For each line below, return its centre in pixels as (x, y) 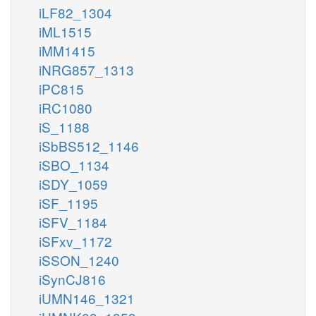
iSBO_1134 (74, 164)
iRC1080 (66, 107)
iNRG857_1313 (86, 69)
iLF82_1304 (75, 12)
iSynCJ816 (72, 279)
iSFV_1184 (73, 221)
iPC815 (61, 88)
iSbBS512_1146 (89, 145)
